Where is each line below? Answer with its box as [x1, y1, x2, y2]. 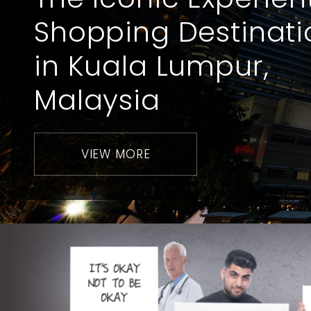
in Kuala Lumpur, [34, 47, 269, 85]
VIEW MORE [81, 146, 151, 162]
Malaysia [34, 81, 160, 119]
